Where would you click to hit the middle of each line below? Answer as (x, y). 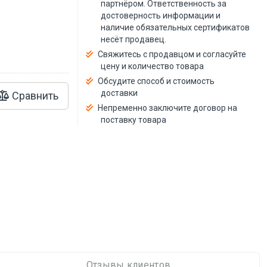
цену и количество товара (153, 66)
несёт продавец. (134, 40)
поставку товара (134, 120)
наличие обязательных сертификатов (176, 28)
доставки (119, 93)
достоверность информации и (161, 16)
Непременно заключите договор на (168, 108)
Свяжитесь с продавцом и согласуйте (172, 55)
